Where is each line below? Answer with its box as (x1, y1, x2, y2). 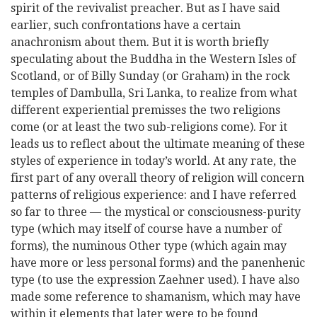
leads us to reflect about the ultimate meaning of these (11, 137, 305, 151)
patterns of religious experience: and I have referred (11, 188, 296, 202)
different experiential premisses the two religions (11, 103, 280, 117)
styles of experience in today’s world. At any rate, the (11, 154, 296, 168)
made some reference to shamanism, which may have (11, 290, 301, 304)
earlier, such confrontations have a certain (11, 18, 241, 32)
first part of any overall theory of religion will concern (11, 171, 304, 185)
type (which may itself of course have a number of (11, 222, 282, 236)
